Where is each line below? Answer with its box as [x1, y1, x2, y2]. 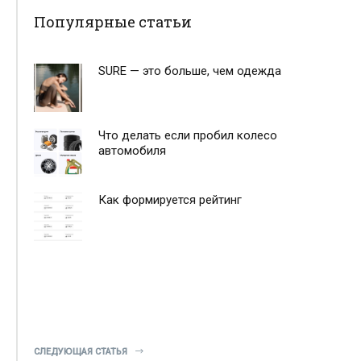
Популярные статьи [34, 11, 192, 31]
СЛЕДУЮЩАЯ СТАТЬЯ [34, 346, 127, 357]
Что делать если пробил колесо [98, 127, 277, 143]
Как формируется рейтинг [98, 192, 242, 207]
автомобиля [98, 143, 166, 158]
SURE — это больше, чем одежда [98, 63, 281, 78]
